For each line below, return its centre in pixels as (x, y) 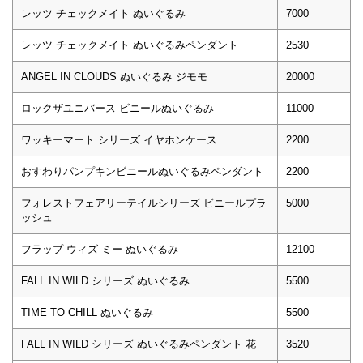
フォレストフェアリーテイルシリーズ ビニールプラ (144, 203)
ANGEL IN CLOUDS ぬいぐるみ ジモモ (114, 76)
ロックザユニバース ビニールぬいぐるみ (117, 108)
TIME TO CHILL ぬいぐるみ (87, 312)
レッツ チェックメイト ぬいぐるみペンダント (130, 45)
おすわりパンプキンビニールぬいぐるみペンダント (142, 171)
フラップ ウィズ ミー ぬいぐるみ (100, 249)
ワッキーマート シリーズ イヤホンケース (119, 139)
